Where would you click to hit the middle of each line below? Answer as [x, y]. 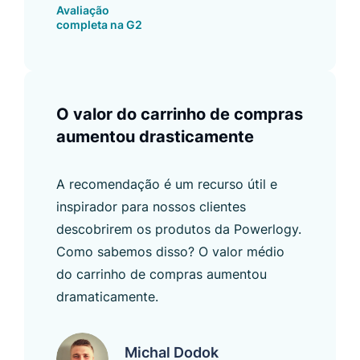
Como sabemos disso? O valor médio [170, 251]
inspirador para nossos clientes [151, 206]
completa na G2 [99, 24]
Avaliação [83, 10]
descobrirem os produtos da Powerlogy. [179, 229]
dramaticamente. [107, 296]
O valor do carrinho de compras [180, 114]
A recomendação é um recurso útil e [167, 184]
